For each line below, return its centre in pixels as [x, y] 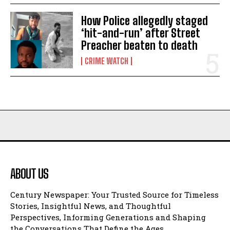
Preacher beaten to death [140, 45]
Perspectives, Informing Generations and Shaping [108, 217]
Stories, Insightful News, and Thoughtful [91, 206]
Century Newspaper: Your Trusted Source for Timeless [114, 194]
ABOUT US [29, 174]
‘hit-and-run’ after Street [141, 33]
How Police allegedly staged [145, 21]
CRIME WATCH [107, 61]
